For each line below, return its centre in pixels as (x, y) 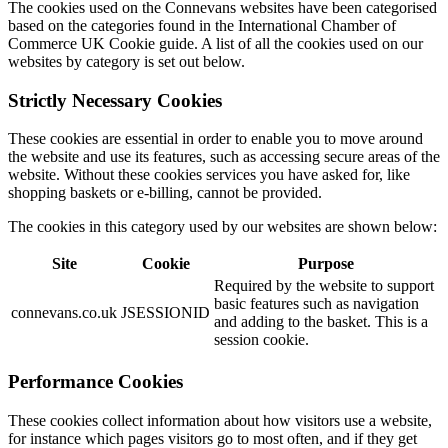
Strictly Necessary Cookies (115, 100)
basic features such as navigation (316, 304)
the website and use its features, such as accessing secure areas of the (224, 157)
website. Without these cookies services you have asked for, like (209, 175)
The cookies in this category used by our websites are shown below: (222, 227)
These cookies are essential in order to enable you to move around (215, 139)
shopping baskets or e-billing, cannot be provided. (165, 193)
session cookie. (261, 340)
